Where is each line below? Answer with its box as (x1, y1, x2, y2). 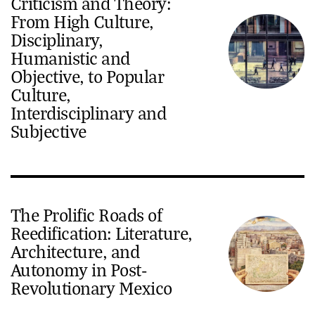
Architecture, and (11, 240, 140, 262)
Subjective (11, 120, 86, 142)
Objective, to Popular (11, 65, 165, 87)
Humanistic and (11, 46, 130, 69)
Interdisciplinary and (11, 101, 167, 124)
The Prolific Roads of (11, 203, 162, 226)
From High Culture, (11, 10, 154, 32)
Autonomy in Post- (11, 258, 147, 281)
